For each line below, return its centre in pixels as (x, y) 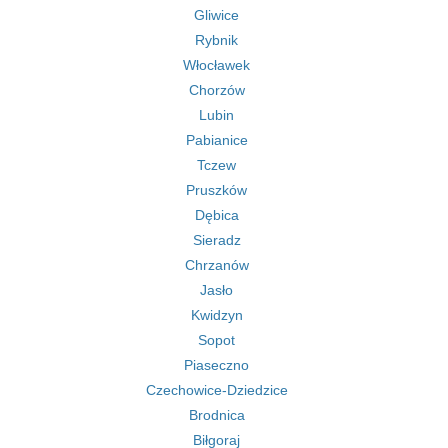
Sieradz (216, 240)
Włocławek (216, 65)
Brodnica (216, 415)
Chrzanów (216, 265)
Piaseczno (216, 365)
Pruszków (216, 190)
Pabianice (216, 140)
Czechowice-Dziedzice (216, 390)
